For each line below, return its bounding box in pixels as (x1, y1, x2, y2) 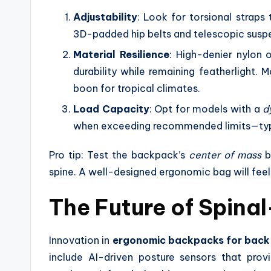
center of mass (188, 149, 261, 162)
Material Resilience (73, 48, 169, 61)
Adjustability (73, 10, 137, 23)
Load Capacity (73, 103, 149, 116)
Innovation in (49, 234, 113, 247)
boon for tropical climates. (73, 82, 200, 95)
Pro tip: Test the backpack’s (49, 149, 189, 162)
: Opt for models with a (149, 103, 263, 116)
